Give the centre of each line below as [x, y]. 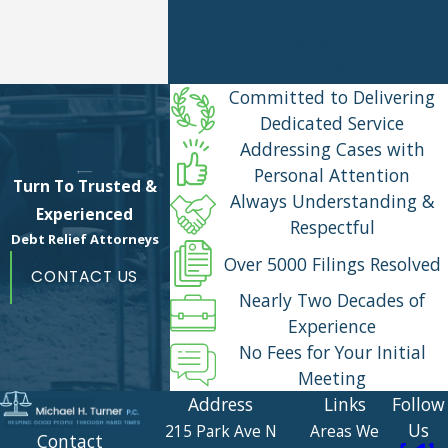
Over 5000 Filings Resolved [332, 263]
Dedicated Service [332, 123]
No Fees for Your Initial [332, 352]
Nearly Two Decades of [332, 300]
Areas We [345, 431]
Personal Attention [332, 175]
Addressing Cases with [332, 149]
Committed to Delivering [332, 97]
